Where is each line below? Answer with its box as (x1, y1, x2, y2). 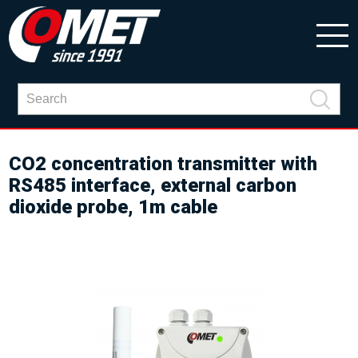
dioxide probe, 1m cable (9, 196, 218, 218)
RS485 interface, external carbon (9, 174, 297, 197)
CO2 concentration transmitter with (9, 153, 318, 175)
